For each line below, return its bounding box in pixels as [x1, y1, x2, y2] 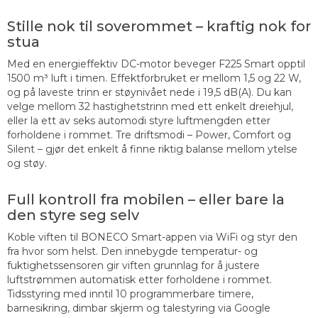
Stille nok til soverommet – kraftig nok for [7, 18, 311, 35]
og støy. [7, 157, 47, 170]
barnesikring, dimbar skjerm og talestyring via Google [7, 302, 270, 315]
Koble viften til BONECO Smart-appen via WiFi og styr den [7, 231, 297, 244]
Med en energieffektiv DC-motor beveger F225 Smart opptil [7, 57, 305, 71]
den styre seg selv [7, 207, 139, 224]
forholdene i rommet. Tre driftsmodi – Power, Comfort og [7, 128, 291, 142]
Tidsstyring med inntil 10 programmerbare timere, [7, 287, 253, 301]
